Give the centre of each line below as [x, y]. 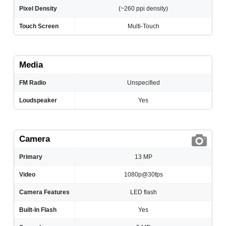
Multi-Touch [143, 26]
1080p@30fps [143, 175]
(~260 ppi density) [144, 9]
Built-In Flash [38, 210]
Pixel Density [38, 9]
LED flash [143, 192]
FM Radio [33, 83]
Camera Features [45, 192]
